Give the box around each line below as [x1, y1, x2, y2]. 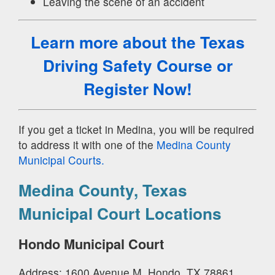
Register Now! [83, 77, 192, 101]
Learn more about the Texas [30, 30, 245, 54]
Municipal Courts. [18, 152, 104, 168]
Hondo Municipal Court [18, 234, 164, 254]
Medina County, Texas [18, 178, 187, 202]
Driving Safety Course [42, 53, 212, 77]
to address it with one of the [18, 136, 157, 152]
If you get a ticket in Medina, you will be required [18, 121, 254, 137]
